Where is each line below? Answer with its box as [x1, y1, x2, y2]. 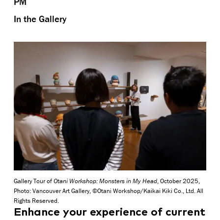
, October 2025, [157, 176, 200, 185]
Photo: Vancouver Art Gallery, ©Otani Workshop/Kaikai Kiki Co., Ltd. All [14, 186, 203, 195]
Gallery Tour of [14, 176, 54, 185]
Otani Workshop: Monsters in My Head [54, 176, 157, 185]
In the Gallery [14, 13, 66, 25]
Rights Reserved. [14, 196, 59, 205]
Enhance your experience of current [14, 206, 205, 218]
